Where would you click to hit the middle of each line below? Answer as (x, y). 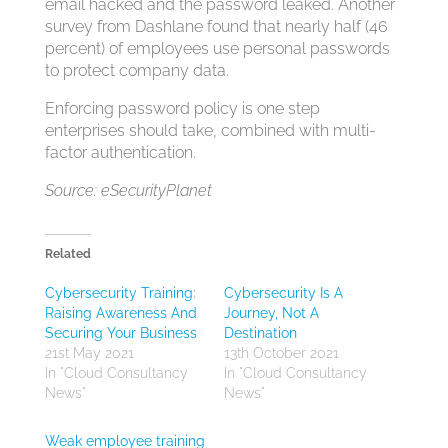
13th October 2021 (281, 353)
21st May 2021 (89, 353)
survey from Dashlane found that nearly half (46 (216, 26)
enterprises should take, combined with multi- (210, 130)
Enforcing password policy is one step (182, 108)
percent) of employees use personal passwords (217, 48)
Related (67, 254)
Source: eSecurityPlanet (128, 190)
